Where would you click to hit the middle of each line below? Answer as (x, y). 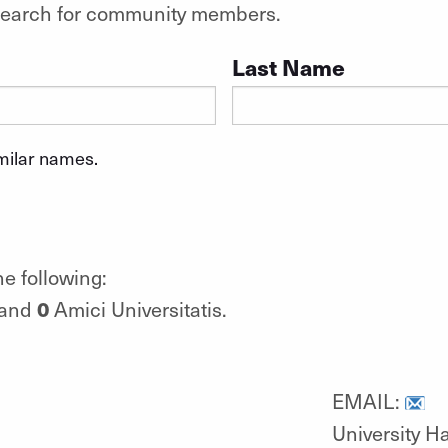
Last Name (288, 66)
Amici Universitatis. (137, 308)
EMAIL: (368, 400)
